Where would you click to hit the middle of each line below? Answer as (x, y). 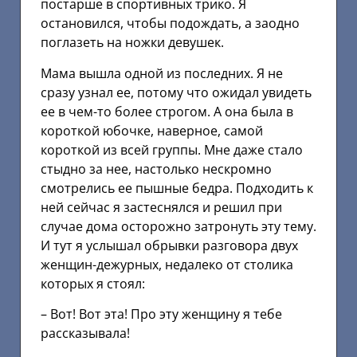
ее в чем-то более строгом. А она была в (167, 111)
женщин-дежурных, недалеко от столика (167, 264)
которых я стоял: (93, 283)
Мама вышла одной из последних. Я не (162, 73)
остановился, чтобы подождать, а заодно (170, 24)
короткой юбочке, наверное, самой (152, 130)
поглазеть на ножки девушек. (132, 43)
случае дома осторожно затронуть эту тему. (178, 226)
